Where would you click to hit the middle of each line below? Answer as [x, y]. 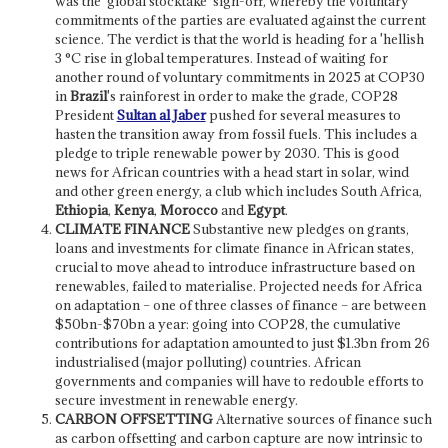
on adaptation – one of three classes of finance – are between [240, 304]
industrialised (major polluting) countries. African [207, 361]
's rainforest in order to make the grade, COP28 [252, 95]
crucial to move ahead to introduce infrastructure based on [234, 266]
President [85, 114]
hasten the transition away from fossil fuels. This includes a [235, 133]
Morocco [188, 209]
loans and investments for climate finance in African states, [234, 247]
